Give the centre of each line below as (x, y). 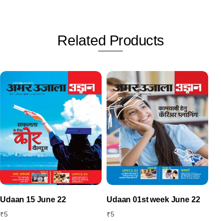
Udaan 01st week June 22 (153, 199)
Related (81, 40)
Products (135, 40)
